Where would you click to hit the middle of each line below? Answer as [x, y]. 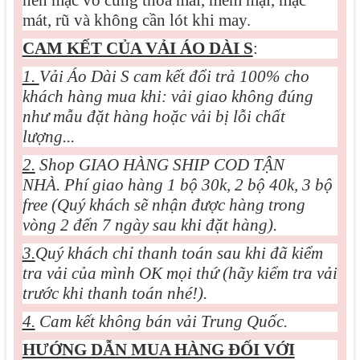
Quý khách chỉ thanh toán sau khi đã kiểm [179, 253]
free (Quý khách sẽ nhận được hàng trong [164, 205]
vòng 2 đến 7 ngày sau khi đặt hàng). [149, 225]
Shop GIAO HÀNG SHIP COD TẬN [160, 164]
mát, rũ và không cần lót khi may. [136, 20]
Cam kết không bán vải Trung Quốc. [161, 321]
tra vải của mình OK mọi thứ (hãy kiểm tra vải [180, 273]
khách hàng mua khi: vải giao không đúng [168, 96]
